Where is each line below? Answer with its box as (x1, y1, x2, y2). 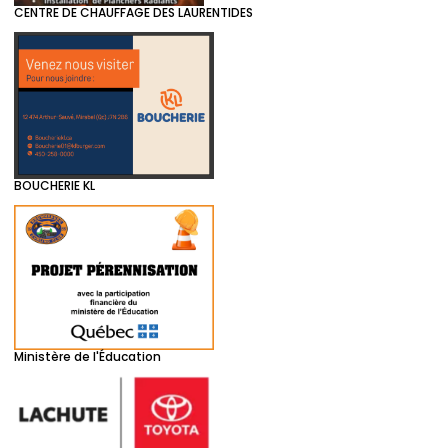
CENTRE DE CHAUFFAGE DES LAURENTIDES (14, 3, 253, 21)
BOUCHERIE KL (14, 176, 95, 194)
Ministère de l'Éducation (14, 348, 161, 366)
